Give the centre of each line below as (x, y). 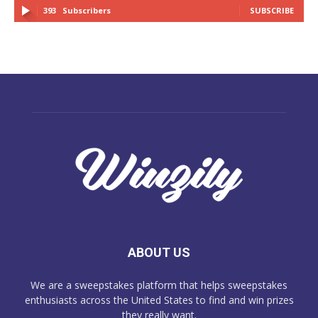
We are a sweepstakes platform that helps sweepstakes (159, 285)
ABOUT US (159, 253)
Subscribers (87, 11)
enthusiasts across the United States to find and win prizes (159, 300)
